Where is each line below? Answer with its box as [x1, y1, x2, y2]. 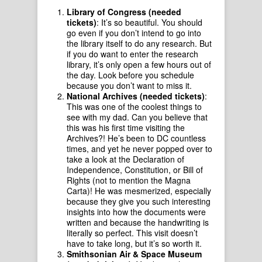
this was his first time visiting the [67, 122, 185, 133]
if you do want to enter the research [67, 48, 198, 60]
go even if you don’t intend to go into [67, 27, 201, 39]
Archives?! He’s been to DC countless [67, 132, 206, 144]
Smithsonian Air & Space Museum [67, 248, 202, 260]
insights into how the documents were [67, 206, 206, 218]
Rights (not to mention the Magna [67, 174, 191, 186]
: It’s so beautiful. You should [96, 16, 202, 28]
